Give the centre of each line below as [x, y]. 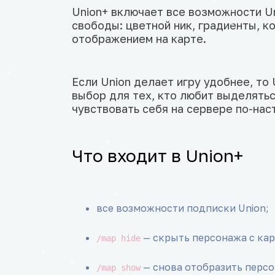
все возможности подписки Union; [183, 208]
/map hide [118, 238]
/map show [118, 268]
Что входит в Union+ [157, 156]
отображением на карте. [139, 39]
